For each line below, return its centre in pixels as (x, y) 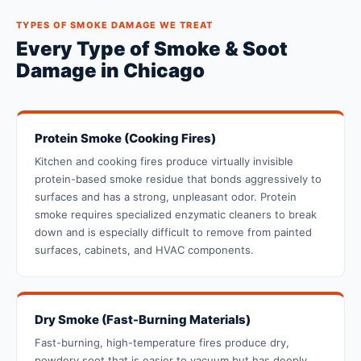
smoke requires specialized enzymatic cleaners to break (176, 215)
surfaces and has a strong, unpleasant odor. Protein (166, 197)
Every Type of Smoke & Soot (152, 49)
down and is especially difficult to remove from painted (173, 232)
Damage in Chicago (110, 71)
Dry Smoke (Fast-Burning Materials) (143, 320)
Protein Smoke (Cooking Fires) (125, 139)
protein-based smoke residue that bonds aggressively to (178, 179)
